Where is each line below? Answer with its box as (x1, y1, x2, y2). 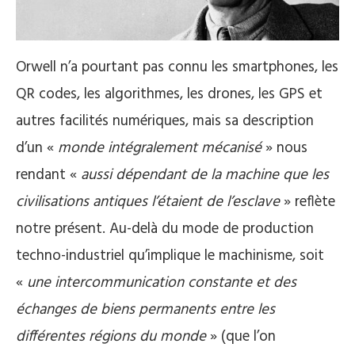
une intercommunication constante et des (23, 271, 296, 296)
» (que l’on (206, 325, 276, 349)
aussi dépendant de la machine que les (81, 163, 329, 188)
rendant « (16, 163, 81, 188)
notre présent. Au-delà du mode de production (16, 217, 314, 242)
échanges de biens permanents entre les (16, 298, 275, 323)
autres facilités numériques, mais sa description (16, 109, 314, 134)
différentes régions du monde (16, 325, 206, 349)
